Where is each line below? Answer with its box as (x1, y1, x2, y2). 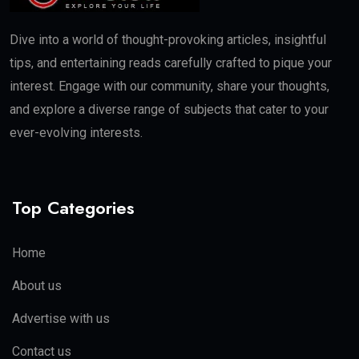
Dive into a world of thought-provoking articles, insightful (10, 31, 326, 47)
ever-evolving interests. (10, 124, 143, 140)
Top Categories (12, 194, 135, 220)
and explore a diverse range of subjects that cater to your (10, 101, 329, 117)
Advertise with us (12, 310, 110, 326)
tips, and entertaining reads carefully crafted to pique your (10, 54, 332, 71)
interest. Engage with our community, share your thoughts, (10, 78, 329, 94)
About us (12, 277, 62, 293)
